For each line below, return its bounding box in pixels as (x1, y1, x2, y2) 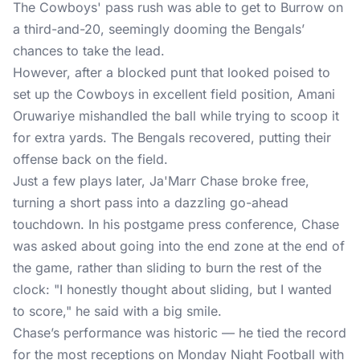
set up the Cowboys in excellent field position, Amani (13, 86, 335, 102)
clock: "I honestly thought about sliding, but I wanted (13, 281, 332, 297)
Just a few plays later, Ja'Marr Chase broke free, (13, 173, 309, 189)
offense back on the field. (13, 151, 168, 167)
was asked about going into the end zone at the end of (13, 238, 345, 254)
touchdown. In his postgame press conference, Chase (13, 216, 339, 232)
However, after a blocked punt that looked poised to (13, 64, 330, 80)
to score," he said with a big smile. (13, 303, 222, 319)
